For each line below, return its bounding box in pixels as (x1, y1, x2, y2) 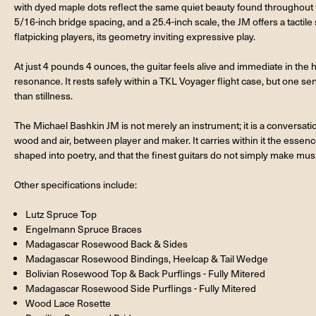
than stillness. (14, 88, 73, 102)
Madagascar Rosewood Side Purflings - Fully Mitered (25, 281, 257, 295)
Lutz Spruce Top (25, 207, 97, 221)
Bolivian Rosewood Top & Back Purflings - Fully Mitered (25, 266, 266, 280)
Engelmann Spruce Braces (25, 221, 142, 236)
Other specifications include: (14, 177, 137, 191)
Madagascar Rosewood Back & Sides (25, 236, 188, 250)
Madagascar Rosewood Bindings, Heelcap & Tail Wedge (25, 251, 269, 265)
